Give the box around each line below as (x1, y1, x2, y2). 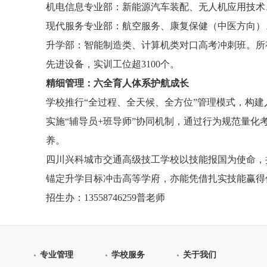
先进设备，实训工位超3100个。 (46, 59, 179, 69)
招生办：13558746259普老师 (46, 193, 165, 203)
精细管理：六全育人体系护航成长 (46, 78, 189, 88)
